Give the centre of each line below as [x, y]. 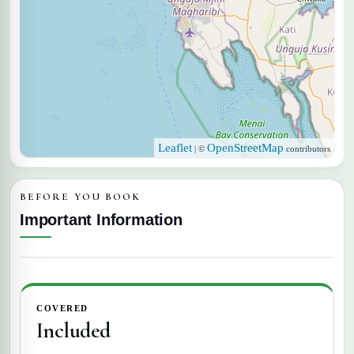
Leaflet [175, 147]
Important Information [101, 219]
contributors [307, 148]
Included [73, 330]
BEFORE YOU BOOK [81, 196]
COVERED [62, 308]
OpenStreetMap [245, 147]
